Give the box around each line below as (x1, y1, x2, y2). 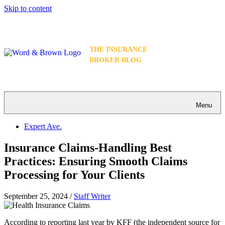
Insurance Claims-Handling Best (4, 141, 172, 155)
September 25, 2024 (4, 192, 68, 201)
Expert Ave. (24, 122, 62, 131)
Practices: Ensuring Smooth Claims (4, 155, 187, 168)
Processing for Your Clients (4, 168, 145, 182)
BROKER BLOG (89, 56, 142, 64)
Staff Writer (74, 192, 110, 201)
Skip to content (4, 4, 52, 13)
